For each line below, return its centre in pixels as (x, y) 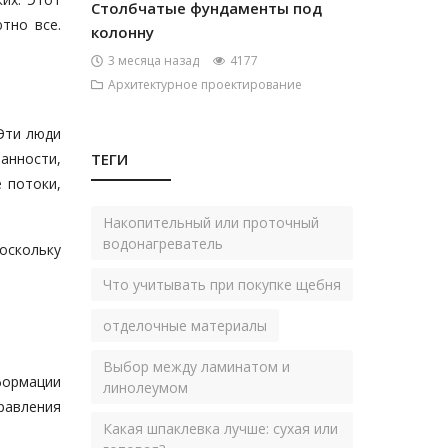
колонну (122, 32)
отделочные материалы (185, 325)
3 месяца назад (153, 60)
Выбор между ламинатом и (196, 366)
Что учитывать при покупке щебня (222, 284)
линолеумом (145, 387)
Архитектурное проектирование (205, 84)
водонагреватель (163, 243)
